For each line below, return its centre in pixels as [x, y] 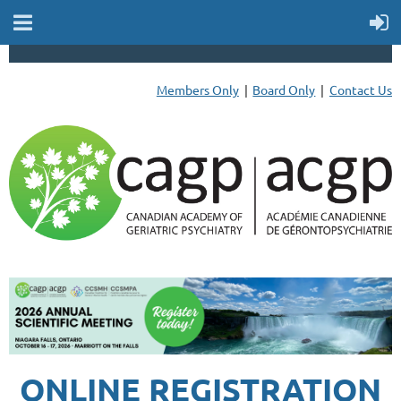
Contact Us [361, 90]
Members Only [197, 90]
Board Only [284, 90]
